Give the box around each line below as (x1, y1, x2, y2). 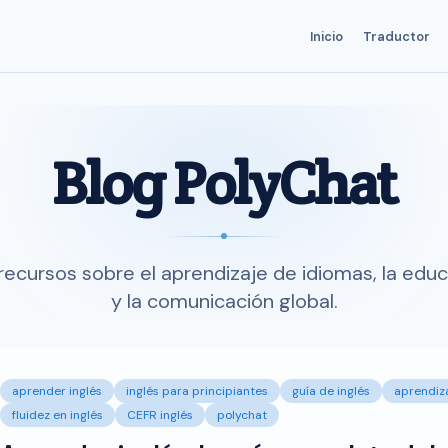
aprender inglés (12, 383, 102, 399)
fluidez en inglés (12, 407, 103, 423)
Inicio (309, 27, 343, 45)
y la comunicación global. (110, 288, 338, 314)
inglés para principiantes (126, 383, 268, 399)
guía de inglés (292, 383, 370, 399)
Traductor (362, 27, 430, 45)
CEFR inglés (127, 407, 193, 423)
